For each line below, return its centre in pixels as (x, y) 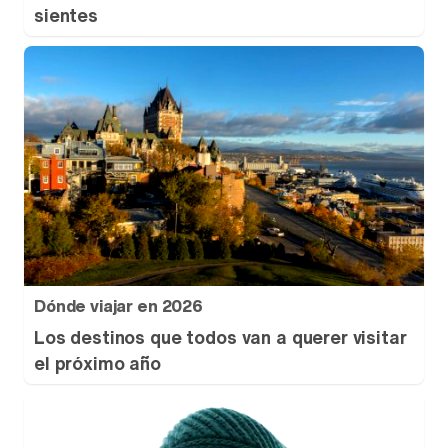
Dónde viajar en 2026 (118, 306)
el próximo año (97, 363)
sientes (66, 15)
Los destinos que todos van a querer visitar (220, 337)
